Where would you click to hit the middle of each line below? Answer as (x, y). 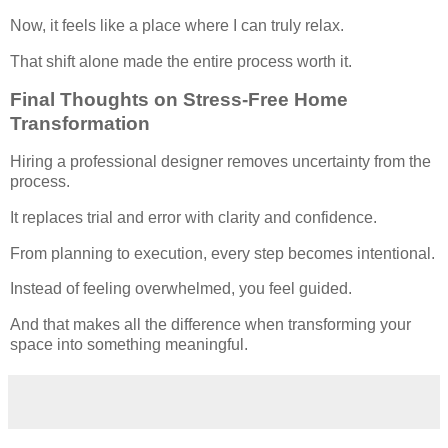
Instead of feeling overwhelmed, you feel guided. (181, 289)
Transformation (80, 124)
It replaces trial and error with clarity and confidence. (193, 217)
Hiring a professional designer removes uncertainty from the (220, 161)
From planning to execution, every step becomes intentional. (222, 253)
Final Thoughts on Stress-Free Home (179, 100)
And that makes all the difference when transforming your (210, 325)
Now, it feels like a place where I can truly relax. (177, 26)
